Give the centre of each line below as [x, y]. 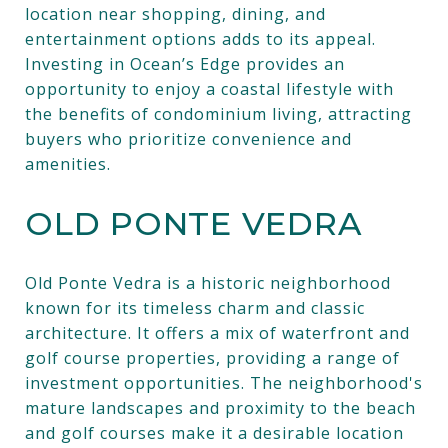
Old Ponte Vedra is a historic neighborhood [208, 282]
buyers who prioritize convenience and [188, 138]
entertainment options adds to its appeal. [200, 38]
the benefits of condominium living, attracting [218, 113]
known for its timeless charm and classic [195, 307]
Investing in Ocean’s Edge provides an [185, 63]
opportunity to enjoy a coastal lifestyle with [209, 88]
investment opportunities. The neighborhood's [224, 382]
